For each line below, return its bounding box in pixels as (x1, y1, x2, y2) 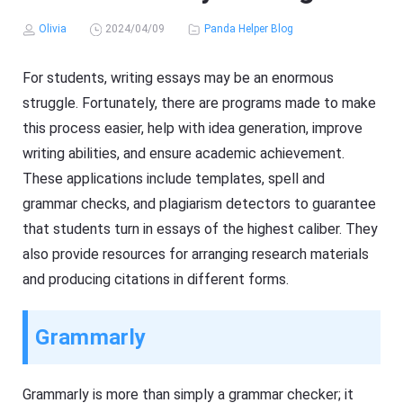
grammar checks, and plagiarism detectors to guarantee (22, 195, 377, 213)
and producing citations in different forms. (22, 271, 290, 289)
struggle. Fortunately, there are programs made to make (22, 94, 377, 112)
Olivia (39, 22, 67, 36)
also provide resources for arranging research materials (22, 246, 370, 264)
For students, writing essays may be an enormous (22, 69, 335, 87)
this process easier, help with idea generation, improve (22, 120, 363, 138)
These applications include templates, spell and (22, 170, 326, 188)
